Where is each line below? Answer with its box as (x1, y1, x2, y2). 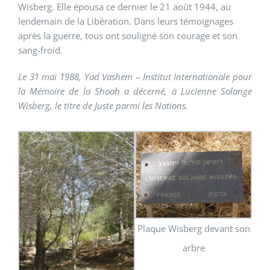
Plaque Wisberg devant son (137, 222, 250, 235)
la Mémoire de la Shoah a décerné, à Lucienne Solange (18, 84, 252, 97)
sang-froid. (18, 43, 63, 56)
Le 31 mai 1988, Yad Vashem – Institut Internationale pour (18, 70, 252, 83)
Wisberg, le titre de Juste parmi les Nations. (18, 99, 188, 111)
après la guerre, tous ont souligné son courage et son (18, 29, 237, 42)
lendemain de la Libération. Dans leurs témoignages (18, 14, 233, 27)
